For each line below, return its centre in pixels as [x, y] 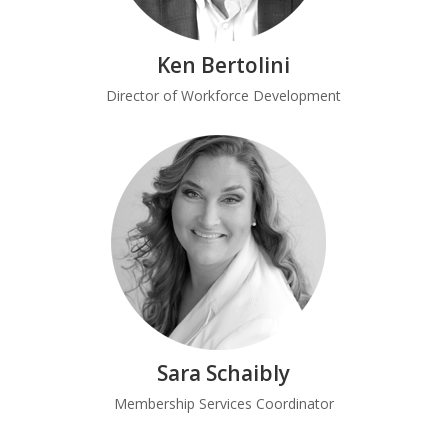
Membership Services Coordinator [223, 403]
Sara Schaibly [224, 373]
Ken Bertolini [224, 65]
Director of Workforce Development [224, 95]
